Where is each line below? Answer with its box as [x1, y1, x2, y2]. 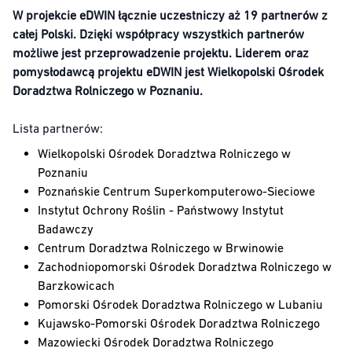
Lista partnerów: [13, 121, 103, 136]
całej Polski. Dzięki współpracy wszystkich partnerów [13, 27, 304, 42]
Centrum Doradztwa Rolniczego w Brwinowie [38, 240, 284, 255]
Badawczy [38, 222, 93, 236]
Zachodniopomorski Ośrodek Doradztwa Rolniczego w [38, 259, 332, 274]
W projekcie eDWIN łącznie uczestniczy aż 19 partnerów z [13, 8, 328, 23]
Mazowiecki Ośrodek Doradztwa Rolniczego [38, 335, 273, 350]
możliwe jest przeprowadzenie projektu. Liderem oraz [13, 46, 309, 60]
